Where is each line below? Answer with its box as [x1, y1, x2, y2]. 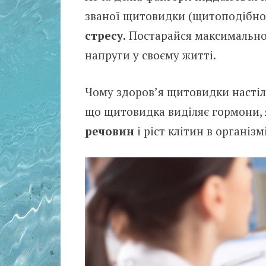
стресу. [84, 28, 126, 43]
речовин [84, 123, 134, 138]
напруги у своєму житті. [84, 47, 216, 63]
